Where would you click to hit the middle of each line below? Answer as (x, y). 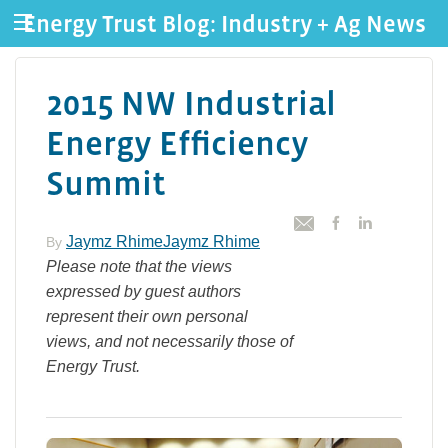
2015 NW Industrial (191, 103)
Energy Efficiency (177, 143)
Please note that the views (139, 266)
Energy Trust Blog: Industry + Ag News (224, 23)
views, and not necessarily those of (169, 341)
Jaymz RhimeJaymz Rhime (163, 241)
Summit (106, 183)
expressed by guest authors (143, 291)
